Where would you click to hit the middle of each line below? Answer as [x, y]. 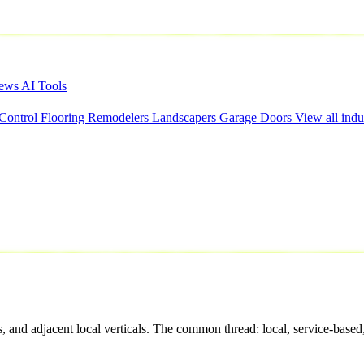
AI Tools [44, 86]
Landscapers [186, 117]
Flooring [64, 117]
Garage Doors [257, 117]
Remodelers [120, 117]
